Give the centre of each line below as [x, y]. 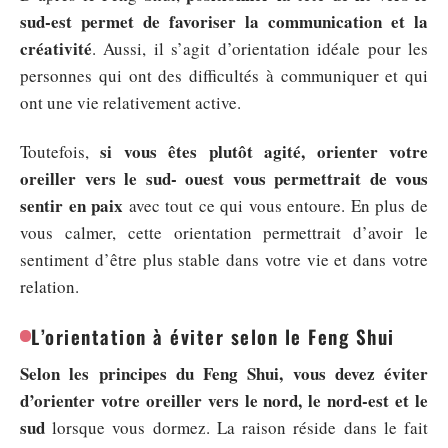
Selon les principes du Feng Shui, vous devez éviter [224, 373]
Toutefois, [60, 151]
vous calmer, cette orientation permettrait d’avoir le [224, 232]
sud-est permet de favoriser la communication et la [224, 21]
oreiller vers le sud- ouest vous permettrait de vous [224, 178]
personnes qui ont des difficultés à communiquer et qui [224, 75]
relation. [49, 286]
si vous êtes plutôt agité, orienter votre [264, 151]
